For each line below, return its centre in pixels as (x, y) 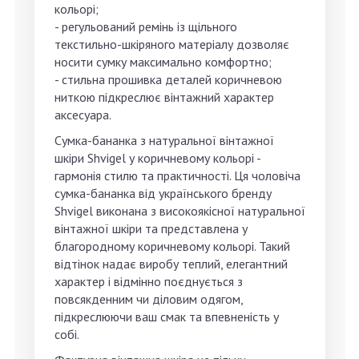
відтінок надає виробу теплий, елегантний (171, 264)
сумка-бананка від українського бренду (163, 194)
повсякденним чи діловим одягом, (149, 299)
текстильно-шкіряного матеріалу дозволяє (172, 44)
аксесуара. (83, 115)
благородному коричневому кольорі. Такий (172, 246)
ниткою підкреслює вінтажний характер (164, 97)
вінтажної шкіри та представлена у (151, 229)
